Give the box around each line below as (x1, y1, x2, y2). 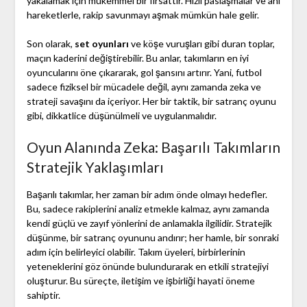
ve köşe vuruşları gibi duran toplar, (128, 38, 275, 50)
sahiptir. (26, 289, 60, 302)
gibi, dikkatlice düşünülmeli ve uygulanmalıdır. (26, 110, 217, 122)
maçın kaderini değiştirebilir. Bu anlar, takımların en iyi (26, 52, 249, 64)
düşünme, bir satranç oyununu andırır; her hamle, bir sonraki (26, 232, 279, 244)
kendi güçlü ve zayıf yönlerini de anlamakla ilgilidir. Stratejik (26, 217, 272, 230)
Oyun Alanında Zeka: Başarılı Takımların (26, 138, 280, 156)
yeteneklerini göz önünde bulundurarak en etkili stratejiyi (26, 260, 269, 273)
